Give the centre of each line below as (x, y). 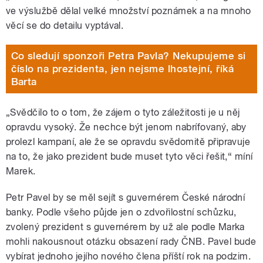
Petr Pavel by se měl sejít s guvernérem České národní (126, 197)
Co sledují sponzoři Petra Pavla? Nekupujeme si (128, 56)
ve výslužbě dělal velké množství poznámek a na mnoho (129, 11)
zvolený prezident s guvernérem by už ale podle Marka (125, 227)
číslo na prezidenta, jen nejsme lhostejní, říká (122, 69)
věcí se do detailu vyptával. (65, 25)
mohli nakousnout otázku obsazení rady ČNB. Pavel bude (131, 241)
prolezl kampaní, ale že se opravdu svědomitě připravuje (128, 141)
